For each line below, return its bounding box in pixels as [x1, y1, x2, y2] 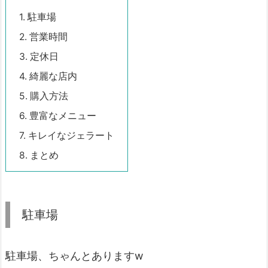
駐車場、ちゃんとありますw [5, 249, 144, 263]
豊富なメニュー [27, 110, 96, 122]
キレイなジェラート [26, 130, 114, 142]
